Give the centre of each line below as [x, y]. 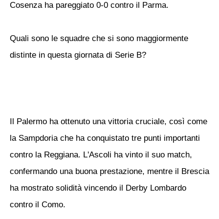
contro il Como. [38, 205]
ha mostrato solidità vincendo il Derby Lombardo [98, 188]
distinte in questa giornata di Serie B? [78, 55]
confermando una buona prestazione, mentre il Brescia [109, 171]
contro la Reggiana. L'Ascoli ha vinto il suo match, [101, 155]
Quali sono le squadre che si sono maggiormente [99, 38]
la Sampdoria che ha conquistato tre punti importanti [105, 138]
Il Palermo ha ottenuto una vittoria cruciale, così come [109, 121]
